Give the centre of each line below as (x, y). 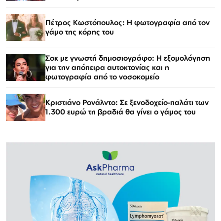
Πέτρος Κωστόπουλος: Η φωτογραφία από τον (128, 23)
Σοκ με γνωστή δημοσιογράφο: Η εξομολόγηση (128, 58)
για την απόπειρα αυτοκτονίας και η (107, 67)
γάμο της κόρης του (80, 32)
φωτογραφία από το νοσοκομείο (102, 76)
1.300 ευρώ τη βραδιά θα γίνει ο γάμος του (121, 112)
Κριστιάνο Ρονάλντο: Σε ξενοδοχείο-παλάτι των (127, 103)
